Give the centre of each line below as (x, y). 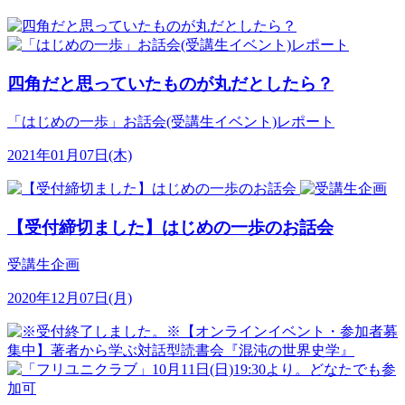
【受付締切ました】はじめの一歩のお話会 (170, 227)
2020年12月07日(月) (70, 298)
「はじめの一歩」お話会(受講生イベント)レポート (171, 121)
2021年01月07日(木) (70, 155)
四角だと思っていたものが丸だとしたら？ (170, 84)
